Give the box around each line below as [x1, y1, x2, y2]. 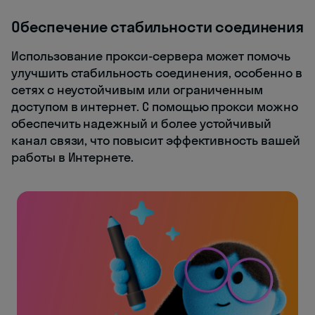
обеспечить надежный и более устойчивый [11, 115, 272, 131]
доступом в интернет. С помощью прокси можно [11, 98, 298, 115]
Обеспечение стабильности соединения [11, 16, 304, 37]
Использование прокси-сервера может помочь [11, 47, 290, 64]
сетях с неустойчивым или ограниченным [11, 81, 264, 98]
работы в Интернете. [11, 148, 134, 165]
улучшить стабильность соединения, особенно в [11, 64, 302, 81]
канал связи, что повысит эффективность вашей [11, 131, 300, 148]
